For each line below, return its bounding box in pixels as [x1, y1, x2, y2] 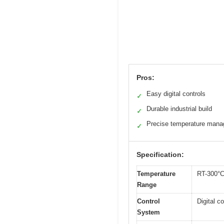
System [137, 208, 160, 216]
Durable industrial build [146, 105, 212, 113]
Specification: [136, 150, 184, 159]
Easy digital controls [146, 90, 205, 98]
